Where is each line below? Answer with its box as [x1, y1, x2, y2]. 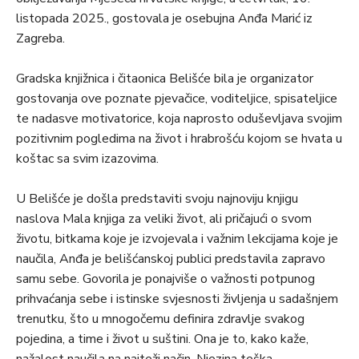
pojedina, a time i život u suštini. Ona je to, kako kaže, [16, 330, 309, 349]
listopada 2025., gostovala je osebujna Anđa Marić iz [16, 10, 313, 28]
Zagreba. [16, 30, 65, 48]
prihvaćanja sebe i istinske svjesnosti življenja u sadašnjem [16, 290, 338, 309]
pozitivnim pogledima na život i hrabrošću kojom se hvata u [16, 130, 342, 148]
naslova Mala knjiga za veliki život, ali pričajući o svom [16, 210, 312, 228]
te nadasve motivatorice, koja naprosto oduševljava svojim [16, 110, 342, 128]
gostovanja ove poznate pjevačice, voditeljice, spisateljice [16, 90, 337, 108]
